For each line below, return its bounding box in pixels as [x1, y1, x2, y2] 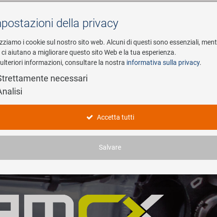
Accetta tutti [95, 113, 134, 122]
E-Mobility [40, 64, 73, 73]
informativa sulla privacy [126, 59, 200, 67]
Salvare [99, 143, 121, 152]
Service [107, 64, 131, 73]
